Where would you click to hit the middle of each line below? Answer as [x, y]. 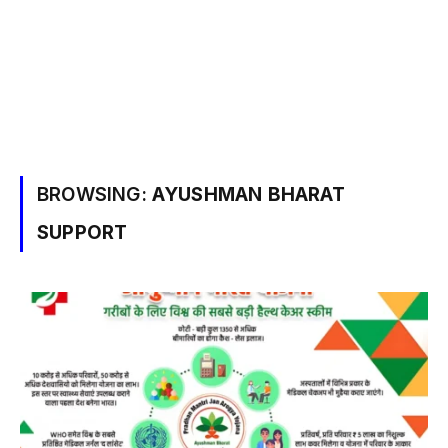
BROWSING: [94, 194]
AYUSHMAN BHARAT [248, 194]
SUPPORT [82, 232]
